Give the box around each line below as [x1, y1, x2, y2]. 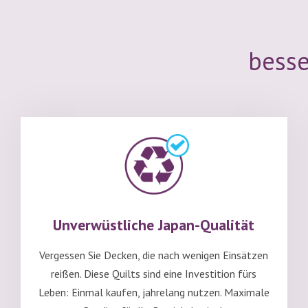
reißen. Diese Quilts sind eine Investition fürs [51, 267, 257, 281]
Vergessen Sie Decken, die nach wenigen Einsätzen [39, 248, 269, 263]
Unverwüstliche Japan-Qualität [53, 215, 255, 235]
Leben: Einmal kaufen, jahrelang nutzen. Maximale [38, 285, 269, 300]
